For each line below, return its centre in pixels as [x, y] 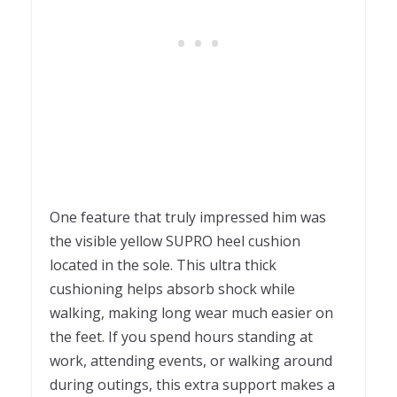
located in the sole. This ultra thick [163, 265]
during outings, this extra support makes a [192, 384]
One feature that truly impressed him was [188, 217]
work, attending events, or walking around [191, 360]
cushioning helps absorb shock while [172, 288]
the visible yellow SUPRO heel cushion [175, 241]
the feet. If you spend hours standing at [181, 336]
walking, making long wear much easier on [191, 312]
